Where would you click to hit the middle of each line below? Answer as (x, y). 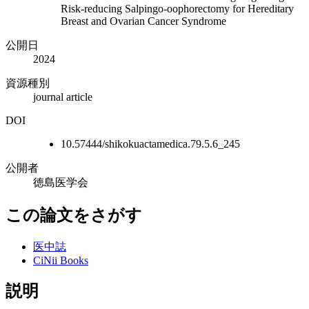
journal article (63, 97)
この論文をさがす (74, 215)
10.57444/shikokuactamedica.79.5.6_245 (150, 143)
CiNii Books (61, 260)
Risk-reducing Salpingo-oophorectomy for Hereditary (177, 8)
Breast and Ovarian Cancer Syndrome (143, 21)
